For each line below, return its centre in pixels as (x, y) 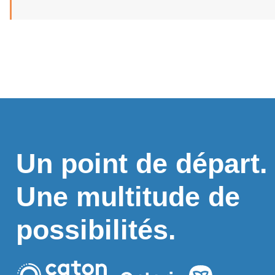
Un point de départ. (142, 164)
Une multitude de (128, 197)
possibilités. (96, 230)
